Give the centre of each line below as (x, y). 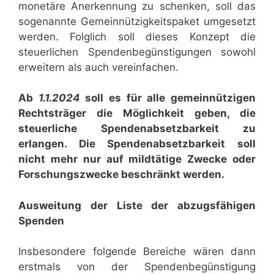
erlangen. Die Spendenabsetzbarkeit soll (137, 144)
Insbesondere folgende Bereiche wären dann (137, 252)
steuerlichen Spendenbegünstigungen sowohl (137, 52)
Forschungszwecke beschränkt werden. (121, 175)
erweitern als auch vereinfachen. (98, 67)
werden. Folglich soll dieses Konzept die (137, 36)
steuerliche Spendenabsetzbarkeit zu (137, 129)
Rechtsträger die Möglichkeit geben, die (137, 113)
